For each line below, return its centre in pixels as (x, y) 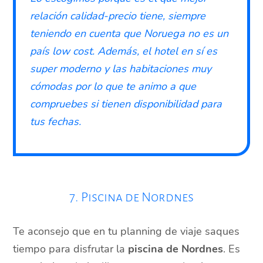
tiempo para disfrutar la (71, 249)
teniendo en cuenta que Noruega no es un (129, 34)
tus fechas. (56, 122)
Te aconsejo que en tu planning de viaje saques (127, 232)
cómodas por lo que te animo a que (113, 87)
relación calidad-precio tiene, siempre (118, 16)
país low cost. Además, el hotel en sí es (124, 51)
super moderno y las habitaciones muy (121, 69)
